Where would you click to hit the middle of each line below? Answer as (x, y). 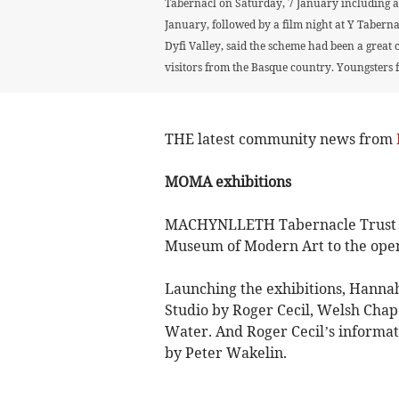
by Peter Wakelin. (225, 352)
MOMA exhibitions (228, 181)
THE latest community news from (280, 138)
